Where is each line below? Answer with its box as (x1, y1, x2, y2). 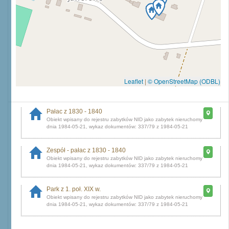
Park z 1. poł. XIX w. (47, 186, 101, 193)
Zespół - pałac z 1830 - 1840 (47, 147, 126, 154)
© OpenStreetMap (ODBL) (148, 77, 220, 85)
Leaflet (124, 77, 143, 85)
